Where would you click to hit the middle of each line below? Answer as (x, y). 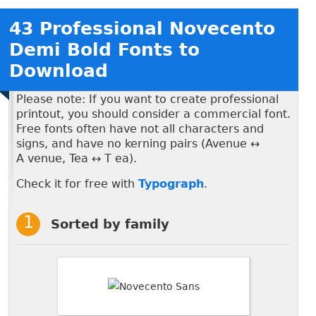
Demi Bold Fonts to (104, 49)
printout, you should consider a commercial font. (153, 114)
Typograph (171, 183)
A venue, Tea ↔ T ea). (77, 158)
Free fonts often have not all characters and (140, 128)
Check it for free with (77, 183)
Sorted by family (110, 224)
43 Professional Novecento (142, 28)
